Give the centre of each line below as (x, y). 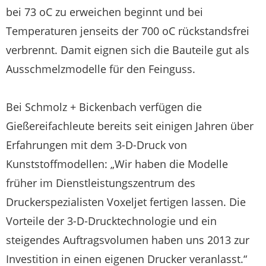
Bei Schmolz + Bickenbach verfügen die (104, 107)
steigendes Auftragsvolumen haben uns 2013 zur (128, 240)
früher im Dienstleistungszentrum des (101, 183)
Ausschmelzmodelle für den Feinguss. (101, 69)
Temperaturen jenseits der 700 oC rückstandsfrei (128, 31)
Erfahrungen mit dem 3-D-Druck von (96, 145)
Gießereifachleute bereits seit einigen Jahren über (130, 126)
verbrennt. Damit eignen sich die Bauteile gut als (128, 50)
